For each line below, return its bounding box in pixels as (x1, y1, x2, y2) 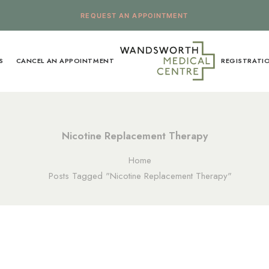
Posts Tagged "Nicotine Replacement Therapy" (48, 169, 232, 183)
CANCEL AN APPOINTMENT (16, 56, 115, 65)
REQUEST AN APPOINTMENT (80, 11, 189, 20)
